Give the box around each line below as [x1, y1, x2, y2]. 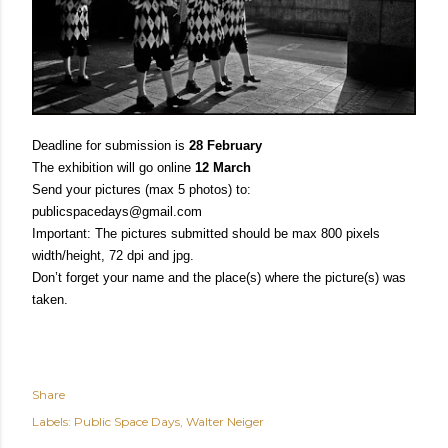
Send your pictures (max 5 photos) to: [32, 181, 251, 197]
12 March [195, 159, 251, 175]
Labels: [32, 413, 71, 429]
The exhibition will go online [32, 159, 195, 175]
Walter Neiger [186, 413, 264, 429]
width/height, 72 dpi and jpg [32, 247, 190, 263]
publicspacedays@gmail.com [32, 203, 202, 219]
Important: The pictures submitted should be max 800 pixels [32, 225, 380, 241]
